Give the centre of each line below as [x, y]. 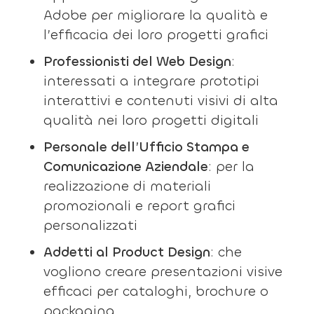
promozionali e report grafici [139, 205]
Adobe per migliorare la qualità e [155, 15]
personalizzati [90, 225]
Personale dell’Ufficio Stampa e [146, 146]
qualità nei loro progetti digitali [151, 120]
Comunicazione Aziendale [125, 166]
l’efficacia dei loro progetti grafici [156, 34]
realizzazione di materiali [127, 186]
